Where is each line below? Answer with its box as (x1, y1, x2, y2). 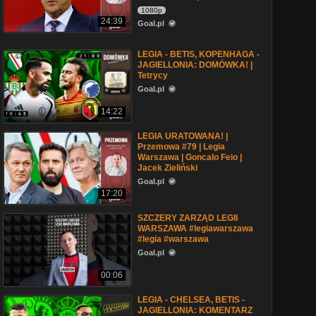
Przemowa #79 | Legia (138, 142, 225, 152)
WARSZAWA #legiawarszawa (138, 224, 253, 233)
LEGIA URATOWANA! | (138, 131, 228, 141)
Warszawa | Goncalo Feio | (138, 152, 242, 162)
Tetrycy (138, 71, 168, 80)
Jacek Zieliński (138, 163, 197, 173)
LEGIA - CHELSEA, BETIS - (138, 295, 245, 305)
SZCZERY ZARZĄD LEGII (138, 213, 238, 223)
